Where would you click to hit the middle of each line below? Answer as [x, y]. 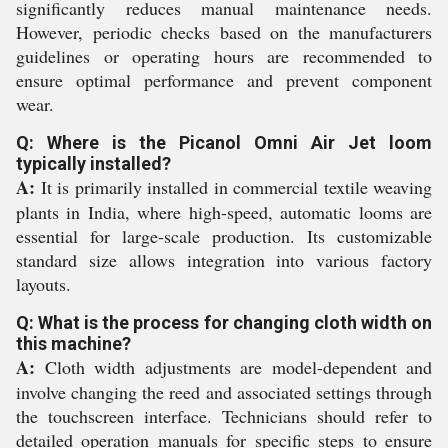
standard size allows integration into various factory [224, 260]
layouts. [43, 284]
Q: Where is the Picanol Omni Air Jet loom [224, 142]
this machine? [73, 343]
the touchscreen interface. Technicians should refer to [224, 416]
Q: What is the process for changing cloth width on [224, 322]
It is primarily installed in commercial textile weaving [233, 187]
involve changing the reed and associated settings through [224, 392]
